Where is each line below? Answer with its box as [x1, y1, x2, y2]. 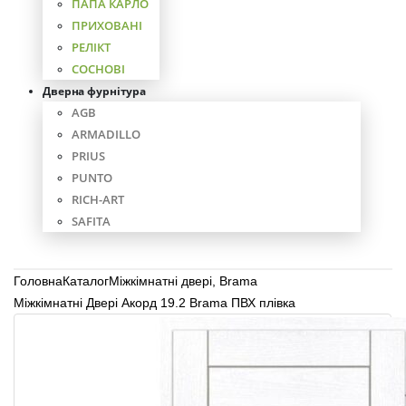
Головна [14, 274, 63, 288]
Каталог [63, 274, 109, 288]
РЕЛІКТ [72, 39, 111, 55]
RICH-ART [72, 191, 124, 208]
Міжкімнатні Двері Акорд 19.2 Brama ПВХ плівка [14, 295, 295, 310]
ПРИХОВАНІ [72, 17, 142, 34]
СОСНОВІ [72, 61, 125, 77]
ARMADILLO [72, 126, 140, 142]
